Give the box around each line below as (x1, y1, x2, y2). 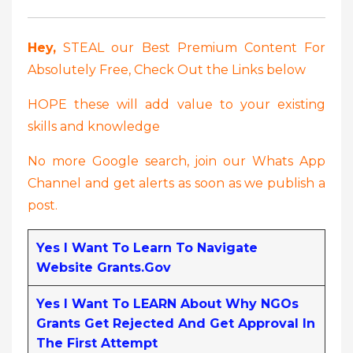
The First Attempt (36, 335, 158, 351)
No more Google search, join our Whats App (28, 153, 325, 169)
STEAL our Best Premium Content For (56, 39, 325, 55)
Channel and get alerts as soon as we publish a (28, 175, 325, 191)
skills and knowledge (28, 118, 160, 134)
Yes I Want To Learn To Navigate (36, 240, 258, 255)
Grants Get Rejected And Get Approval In (36, 315, 315, 331)
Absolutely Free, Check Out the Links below (28, 61, 306, 77)
